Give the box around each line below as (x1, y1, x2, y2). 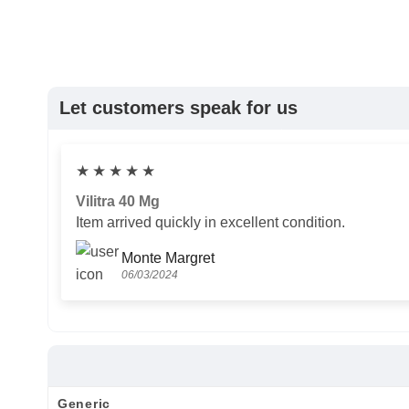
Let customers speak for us (59, 98, 298, 119)
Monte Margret (121, 249, 215, 266)
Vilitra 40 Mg (76, 194, 160, 210)
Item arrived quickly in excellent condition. (76, 215, 345, 231)
